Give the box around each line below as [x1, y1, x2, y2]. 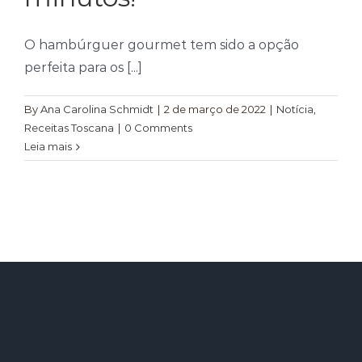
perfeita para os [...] [24, 60, 142, 75]
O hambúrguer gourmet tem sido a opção [24, 37, 299, 53]
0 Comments [124, 121, 192, 134]
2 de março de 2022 [164, 103, 266, 116]
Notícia [276, 103, 314, 116]
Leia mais [24, 140, 72, 153]
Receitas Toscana [24, 121, 114, 134]
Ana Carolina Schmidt [40, 103, 154, 116]
